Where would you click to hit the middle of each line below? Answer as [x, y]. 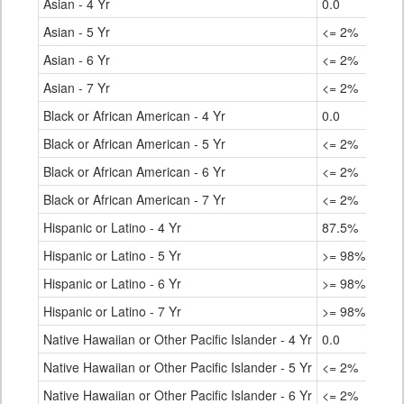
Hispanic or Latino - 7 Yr [112, 312]
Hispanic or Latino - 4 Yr [112, 228]
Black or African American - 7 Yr [134, 200]
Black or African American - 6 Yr [134, 172]
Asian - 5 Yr [77, 32]
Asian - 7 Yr [77, 88]
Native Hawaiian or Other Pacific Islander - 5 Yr [178, 367]
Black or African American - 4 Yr [134, 116]
